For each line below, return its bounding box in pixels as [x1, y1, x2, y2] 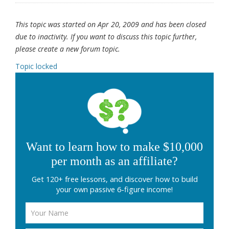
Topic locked [15, 61, 57, 72]
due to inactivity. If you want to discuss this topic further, [15, 32, 197, 42]
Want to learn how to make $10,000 [26, 140, 203, 154]
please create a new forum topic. [15, 44, 120, 54]
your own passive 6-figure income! [56, 185, 173, 195]
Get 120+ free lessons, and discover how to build [31, 174, 198, 185]
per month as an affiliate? [51, 154, 178, 168]
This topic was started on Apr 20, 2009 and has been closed [15, 19, 206, 30]
